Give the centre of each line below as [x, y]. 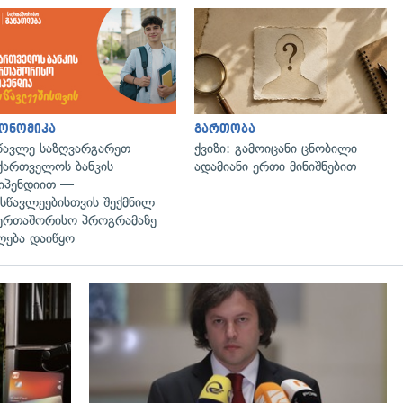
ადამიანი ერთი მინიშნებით [275, 166]
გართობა [225, 129]
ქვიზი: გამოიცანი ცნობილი [276, 148]
